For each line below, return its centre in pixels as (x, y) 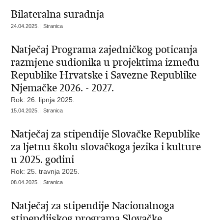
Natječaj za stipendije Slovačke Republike (106, 134)
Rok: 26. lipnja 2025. (43, 100)
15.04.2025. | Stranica (37, 110)
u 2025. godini (43, 160)
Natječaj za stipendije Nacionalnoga (93, 206)
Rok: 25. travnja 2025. (45, 171)
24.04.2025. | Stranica (37, 26)
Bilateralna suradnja (58, 14)
